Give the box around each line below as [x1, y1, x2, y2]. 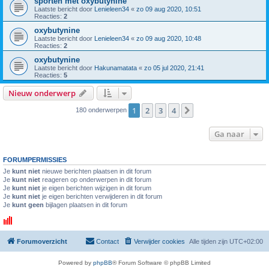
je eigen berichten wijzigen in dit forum [40, 184, 151, 192]
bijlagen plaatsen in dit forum [44, 201, 127, 209]
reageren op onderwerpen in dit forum [40, 176, 151, 184]
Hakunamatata [94, 64, 137, 72]
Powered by [58, 259, 93, 267]
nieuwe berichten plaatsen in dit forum [40, 168, 151, 175]
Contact [96, 238, 119, 246]
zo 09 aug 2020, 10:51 [136, 5, 201, 13]
